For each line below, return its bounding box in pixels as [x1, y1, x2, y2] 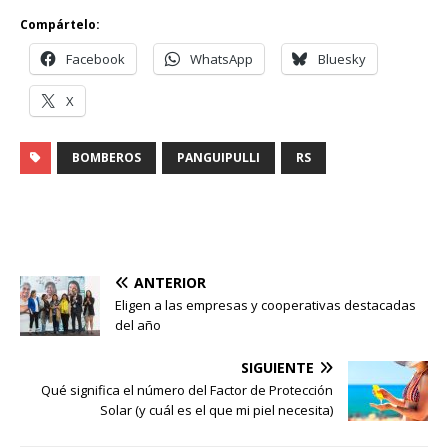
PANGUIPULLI [177, 149, 260, 167]
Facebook [66, 50, 125, 69]
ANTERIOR [134, 273, 206, 293]
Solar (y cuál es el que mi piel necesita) [100, 401, 333, 420]
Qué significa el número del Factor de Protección [41, 381, 333, 400]
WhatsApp [190, 50, 253, 69]
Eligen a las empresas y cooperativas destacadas [115, 296, 416, 315]
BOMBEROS [72, 149, 141, 167]
